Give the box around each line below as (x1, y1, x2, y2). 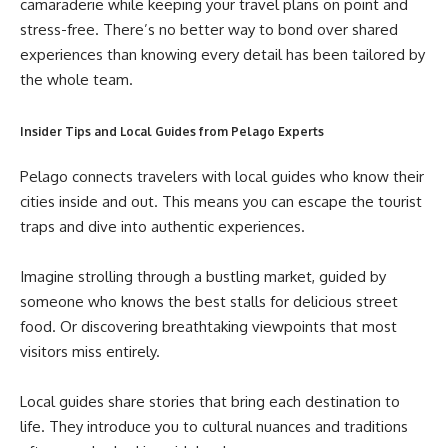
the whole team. (20, 69, 133, 89)
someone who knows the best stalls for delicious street (20, 291, 398, 311)
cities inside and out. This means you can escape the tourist (20, 191, 422, 211)
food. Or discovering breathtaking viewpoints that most (20, 316, 397, 336)
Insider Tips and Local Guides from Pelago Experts (20, 124, 324, 140)
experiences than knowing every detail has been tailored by (20, 44, 425, 64)
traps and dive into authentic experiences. (20, 216, 305, 236)
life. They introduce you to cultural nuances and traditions (20, 416, 408, 436)
